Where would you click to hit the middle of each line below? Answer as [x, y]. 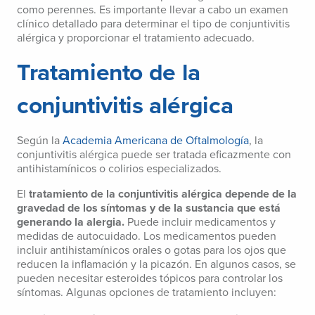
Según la [40, 141]
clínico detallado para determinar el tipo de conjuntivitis [153, 24]
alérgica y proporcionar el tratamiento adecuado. [136, 38]
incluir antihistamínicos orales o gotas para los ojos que [152, 251]
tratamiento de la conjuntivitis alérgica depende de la [163, 194]
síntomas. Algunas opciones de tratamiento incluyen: [147, 293]
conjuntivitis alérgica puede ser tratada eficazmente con [154, 155]
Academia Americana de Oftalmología [156, 141]
